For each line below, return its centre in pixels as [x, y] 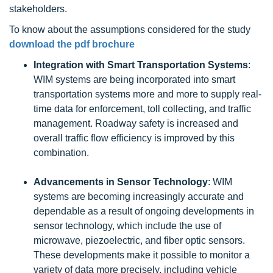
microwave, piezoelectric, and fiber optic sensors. [139, 240]
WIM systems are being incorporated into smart [134, 80]
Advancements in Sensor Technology [121, 182]
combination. [61, 153]
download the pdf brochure [72, 44]
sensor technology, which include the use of [127, 226]
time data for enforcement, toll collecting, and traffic [142, 109]
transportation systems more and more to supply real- [147, 94]
